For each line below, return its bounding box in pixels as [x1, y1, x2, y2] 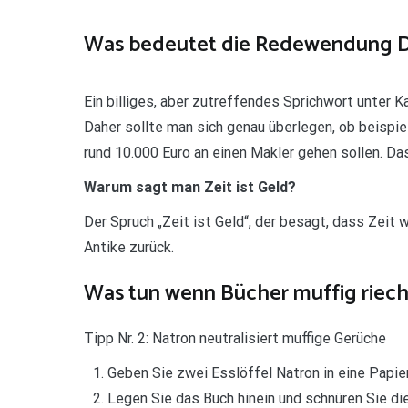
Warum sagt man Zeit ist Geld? [84, 178, 296, 196]
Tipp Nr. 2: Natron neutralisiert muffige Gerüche [84, 330, 386, 348]
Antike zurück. [84, 238, 174, 256]
